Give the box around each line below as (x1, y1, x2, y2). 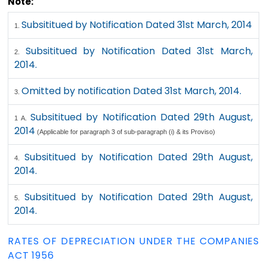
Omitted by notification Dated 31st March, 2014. (21, 84, 242, 98)
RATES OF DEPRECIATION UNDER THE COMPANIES (8, 234, 259, 248)
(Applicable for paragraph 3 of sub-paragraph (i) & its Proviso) (35, 128, 216, 135)
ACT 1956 (8, 249, 54, 262)
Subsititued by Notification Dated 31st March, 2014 (21, 18, 253, 32)
